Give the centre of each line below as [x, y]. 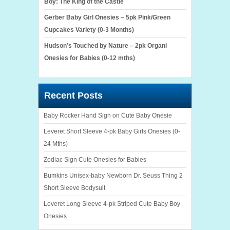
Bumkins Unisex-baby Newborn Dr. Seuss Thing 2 [113, 175]
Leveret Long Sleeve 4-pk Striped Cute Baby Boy [112, 204]
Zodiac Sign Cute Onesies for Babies [95, 159]
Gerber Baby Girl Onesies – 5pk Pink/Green [107, 17]
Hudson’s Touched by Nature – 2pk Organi [106, 45]
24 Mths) [56, 143]
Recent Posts [73, 96]
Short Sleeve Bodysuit [74, 188]
